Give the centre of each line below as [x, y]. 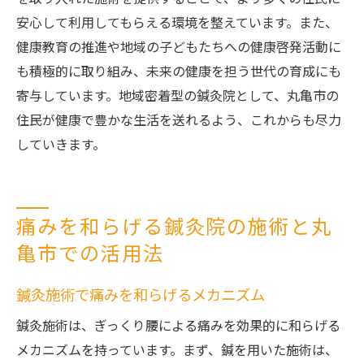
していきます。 [61, 146]
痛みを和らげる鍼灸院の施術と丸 [175, 228]
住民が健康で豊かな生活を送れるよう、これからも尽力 [179, 121]
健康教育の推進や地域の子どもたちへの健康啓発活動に [179, 48]
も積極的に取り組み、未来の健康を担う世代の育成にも [179, 73]
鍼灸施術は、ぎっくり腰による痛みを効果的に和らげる [178, 327]
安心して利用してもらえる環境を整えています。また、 [177, 24]
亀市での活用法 [90, 255]
